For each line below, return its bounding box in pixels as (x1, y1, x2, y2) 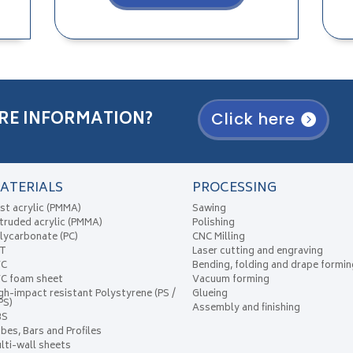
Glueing (192, 286, 229, 303)
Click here (210, 108, 295, 131)
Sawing (192, 201, 227, 218)
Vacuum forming (192, 272, 270, 289)
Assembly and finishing (192, 300, 301, 318)
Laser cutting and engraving (192, 243, 324, 261)
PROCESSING (192, 177, 277, 200)
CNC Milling (192, 229, 246, 247)
